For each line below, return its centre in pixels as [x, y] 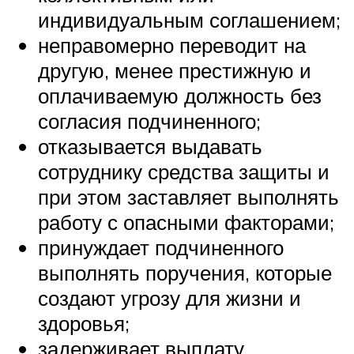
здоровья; [84, 323]
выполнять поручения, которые [185, 272]
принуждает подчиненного [161, 247]
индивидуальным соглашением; [189, 19]
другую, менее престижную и [175, 70]
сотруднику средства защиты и [184, 171]
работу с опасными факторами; [186, 222]
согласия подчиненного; [149, 121]
